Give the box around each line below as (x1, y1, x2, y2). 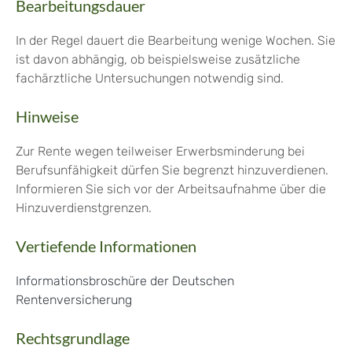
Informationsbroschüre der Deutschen (16, 273, 234, 289)
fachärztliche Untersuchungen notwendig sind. (16, 71, 284, 86)
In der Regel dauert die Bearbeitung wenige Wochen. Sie (16, 33, 335, 49)
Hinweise (16, 107, 79, 126)
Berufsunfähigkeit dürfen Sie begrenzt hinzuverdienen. (16, 163, 328, 178)
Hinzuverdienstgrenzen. (16, 200, 152, 216)
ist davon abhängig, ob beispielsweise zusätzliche (16, 52, 300, 68)
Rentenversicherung (16, 292, 132, 308)
